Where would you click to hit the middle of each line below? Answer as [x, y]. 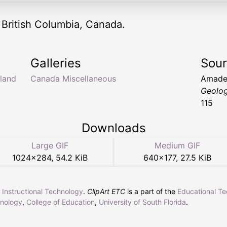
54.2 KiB [71, 158]
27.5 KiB [196, 158]
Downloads [113, 128]
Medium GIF [177, 145]
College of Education [61, 202]
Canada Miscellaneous [73, 79]
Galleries [56, 63]
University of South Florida [142, 202]
